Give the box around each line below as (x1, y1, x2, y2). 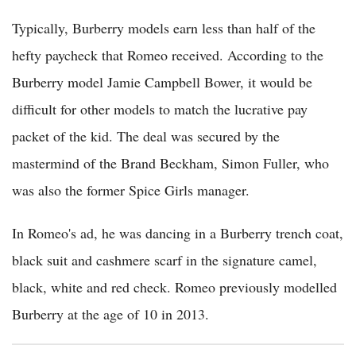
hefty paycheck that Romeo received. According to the (12, 45, 323, 65)
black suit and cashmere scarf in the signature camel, (12, 250, 317, 270)
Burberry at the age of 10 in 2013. (12, 304, 209, 324)
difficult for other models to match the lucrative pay (12, 99, 308, 119)
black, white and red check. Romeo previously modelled (12, 277, 337, 297)
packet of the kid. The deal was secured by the (12, 126, 280, 146)
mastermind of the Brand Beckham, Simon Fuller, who (12, 153, 329, 173)
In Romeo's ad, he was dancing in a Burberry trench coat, (12, 223, 343, 243)
